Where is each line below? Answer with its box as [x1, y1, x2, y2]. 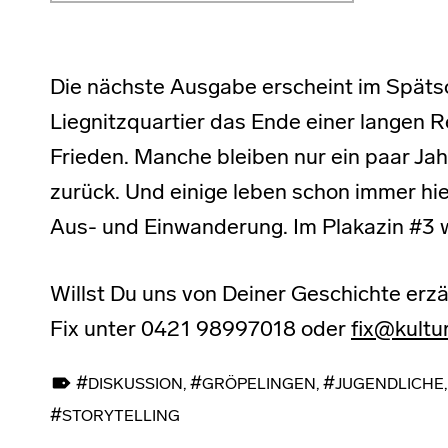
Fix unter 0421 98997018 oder [50, 319, 351, 343]
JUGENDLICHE [335, 377, 445, 394]
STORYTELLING [62, 409, 180, 426]
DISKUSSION [88, 377, 184, 394]
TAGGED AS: [76, 361, 102, 378]
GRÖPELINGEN [202, 377, 317, 394]
